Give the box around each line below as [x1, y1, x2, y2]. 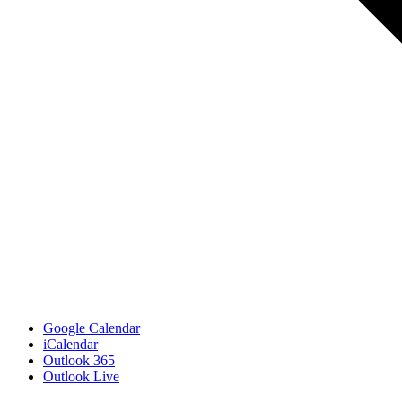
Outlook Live [43, 368, 119, 384]
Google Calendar [43, 319, 140, 336]
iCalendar [43, 336, 98, 352]
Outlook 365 [43, 352, 115, 368]
